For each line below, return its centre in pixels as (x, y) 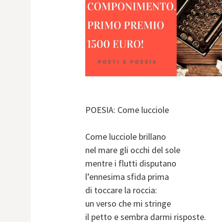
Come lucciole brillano (126, 137)
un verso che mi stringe (128, 204)
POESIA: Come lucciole (127, 110)
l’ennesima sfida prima (127, 177)
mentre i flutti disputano (131, 164)
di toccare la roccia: (121, 190)
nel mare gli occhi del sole (133, 150)
